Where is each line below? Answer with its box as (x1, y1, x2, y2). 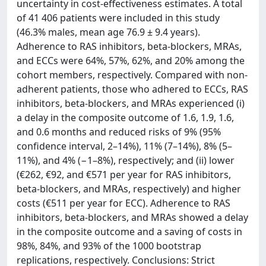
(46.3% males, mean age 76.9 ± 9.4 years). (17, 26, 200, 39)
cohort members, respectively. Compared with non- (17, 68, 248, 81)
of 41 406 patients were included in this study (17, 11, 220, 24)
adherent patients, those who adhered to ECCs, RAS (17, 83, 248, 96)
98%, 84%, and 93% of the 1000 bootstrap (17, 239, 201, 252)
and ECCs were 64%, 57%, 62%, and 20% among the (17, 54, 245, 67)
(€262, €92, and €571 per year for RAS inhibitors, (17, 168, 231, 181)
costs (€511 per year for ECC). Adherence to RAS (17, 197, 230, 210)
